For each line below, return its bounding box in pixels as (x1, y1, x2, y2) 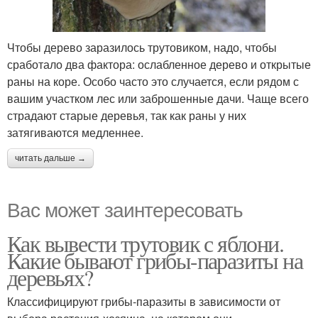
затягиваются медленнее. (7, 124, 143, 141)
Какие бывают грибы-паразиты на (7, 244, 302, 275)
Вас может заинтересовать (7, 194, 243, 223)
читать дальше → (15, 153, 86, 163)
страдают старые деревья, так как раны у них (7, 106, 246, 124)
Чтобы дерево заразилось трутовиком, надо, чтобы (7, 38, 277, 55)
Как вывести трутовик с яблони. (7, 227, 283, 258)
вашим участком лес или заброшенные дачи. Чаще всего (7, 89, 309, 106)
